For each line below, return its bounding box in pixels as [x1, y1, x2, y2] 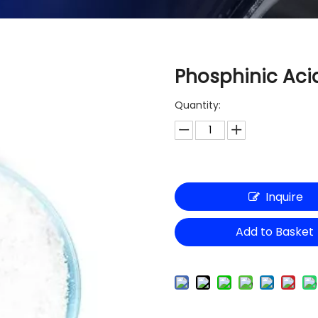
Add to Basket [236, 224, 314, 240]
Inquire [265, 189, 303, 205]
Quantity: [174, 98, 221, 112]
